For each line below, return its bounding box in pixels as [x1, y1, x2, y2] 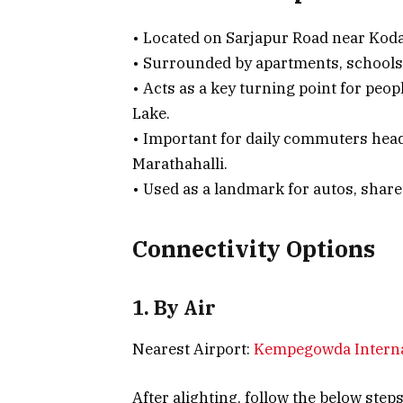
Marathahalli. [132, 153, 228, 174]
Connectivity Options [132, 234, 375, 264]
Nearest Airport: [132, 339, 254, 360]
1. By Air [132, 294, 216, 320]
